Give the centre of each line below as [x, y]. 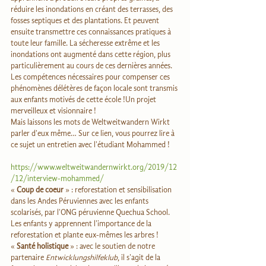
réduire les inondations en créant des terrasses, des [93, 9]
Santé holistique [42, 246]
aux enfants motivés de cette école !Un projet [84, 100]
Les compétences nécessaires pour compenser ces [91, 77]
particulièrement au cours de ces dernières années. [92, 66]
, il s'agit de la [140, 258]
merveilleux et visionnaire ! [53, 111]
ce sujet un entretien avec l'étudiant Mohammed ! [90, 145]
